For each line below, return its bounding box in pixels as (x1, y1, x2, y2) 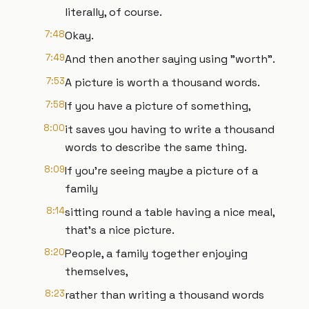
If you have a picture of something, (65, 99, 251, 113)
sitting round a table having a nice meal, (65, 205, 275, 219)
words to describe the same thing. (65, 140, 247, 154)
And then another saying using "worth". (65, 52, 275, 66)
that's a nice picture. (65, 223, 175, 237)
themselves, (65, 264, 128, 279)
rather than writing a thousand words (65, 288, 264, 302)
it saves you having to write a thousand (65, 122, 275, 137)
